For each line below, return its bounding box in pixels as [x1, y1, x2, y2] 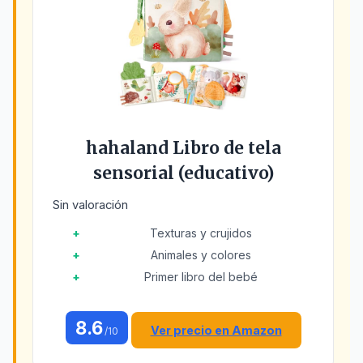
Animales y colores [151, 248, 251, 262]
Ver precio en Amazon [150, 323, 282, 337]
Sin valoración [53, 198, 128, 212]
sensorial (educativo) [92, 163, 274, 184]
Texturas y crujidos [150, 226, 252, 240]
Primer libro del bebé [144, 270, 258, 284]
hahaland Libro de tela [85, 138, 281, 159]
